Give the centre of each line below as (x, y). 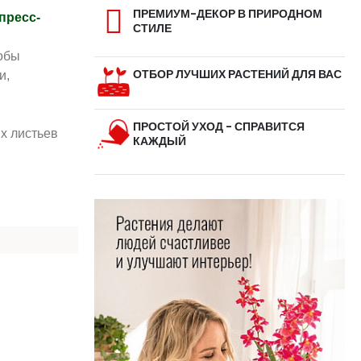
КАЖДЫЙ (160, 141)
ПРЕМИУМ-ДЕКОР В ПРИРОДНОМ (228, 14)
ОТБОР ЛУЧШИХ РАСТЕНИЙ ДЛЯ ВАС (237, 75)
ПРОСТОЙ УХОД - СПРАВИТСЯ (219, 127)
